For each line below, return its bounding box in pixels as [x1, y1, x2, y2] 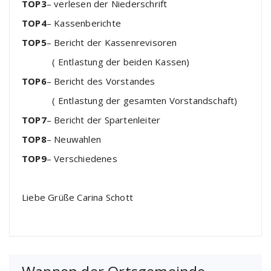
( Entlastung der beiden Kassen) [22, 56, 190, 68]
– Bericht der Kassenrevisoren [46, 36, 177, 48]
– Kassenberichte [46, 17, 122, 29]
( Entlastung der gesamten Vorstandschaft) [22, 94, 238, 106]
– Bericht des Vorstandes [46, 75, 155, 87]
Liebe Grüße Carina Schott [22, 191, 133, 203]
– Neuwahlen [46, 133, 102, 145]
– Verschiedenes [46, 152, 117, 165]
